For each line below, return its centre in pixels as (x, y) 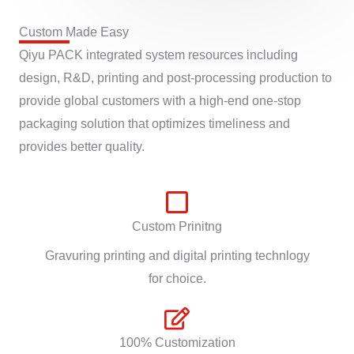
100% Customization (177, 343)
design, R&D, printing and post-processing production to (175, 78)
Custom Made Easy (74, 32)
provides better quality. (82, 147)
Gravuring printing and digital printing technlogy (177, 256)
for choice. (177, 279)
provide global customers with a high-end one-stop (160, 101)
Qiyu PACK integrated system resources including (158, 55)
